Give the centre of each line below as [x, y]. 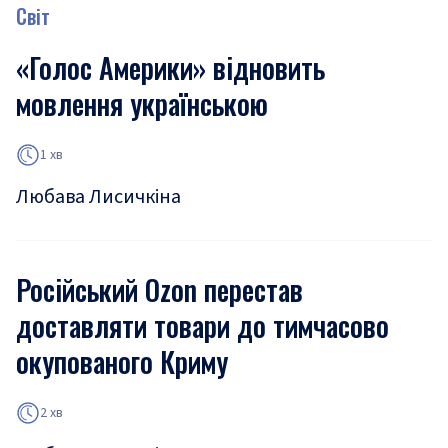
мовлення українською [142, 103]
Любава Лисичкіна [98, 197]
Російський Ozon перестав [159, 289]
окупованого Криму [122, 361]
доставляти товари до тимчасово [202, 325]
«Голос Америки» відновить [170, 67]
